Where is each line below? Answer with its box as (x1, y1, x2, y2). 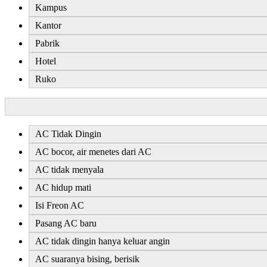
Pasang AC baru (35, 218, 97, 228)
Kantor (35, 20, 61, 30)
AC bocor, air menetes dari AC (35, 146, 151, 157)
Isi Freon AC (35, 200, 84, 210)
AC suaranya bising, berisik (35, 253, 139, 264)
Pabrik (35, 38, 60, 48)
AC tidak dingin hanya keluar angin (35, 235, 170, 246)
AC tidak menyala (35, 164, 104, 175)
